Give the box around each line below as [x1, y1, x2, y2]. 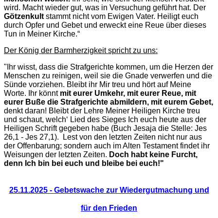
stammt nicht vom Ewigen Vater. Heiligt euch [44, 12, 199, 21]
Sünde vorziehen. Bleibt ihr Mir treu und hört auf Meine [4, 80, 191, 89]
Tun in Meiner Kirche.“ [4, 30, 80, 38]
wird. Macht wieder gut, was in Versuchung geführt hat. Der [4, 3, 206, 12]
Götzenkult [4, 12, 44, 21]
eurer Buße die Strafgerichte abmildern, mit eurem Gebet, [4, 98, 213, 107]
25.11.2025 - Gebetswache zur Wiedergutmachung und [9, 185, 209, 194]
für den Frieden [81, 203, 137, 212]
